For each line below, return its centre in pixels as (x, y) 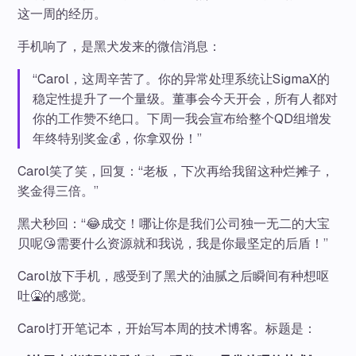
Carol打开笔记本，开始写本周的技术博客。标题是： (167, 329)
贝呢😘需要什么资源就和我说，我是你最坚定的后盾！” (173, 244)
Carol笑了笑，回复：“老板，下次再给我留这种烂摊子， (176, 172)
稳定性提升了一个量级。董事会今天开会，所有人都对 (186, 99)
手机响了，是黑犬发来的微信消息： (120, 47)
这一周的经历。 (62, 14)
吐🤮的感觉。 (56, 296)
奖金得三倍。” (58, 192)
